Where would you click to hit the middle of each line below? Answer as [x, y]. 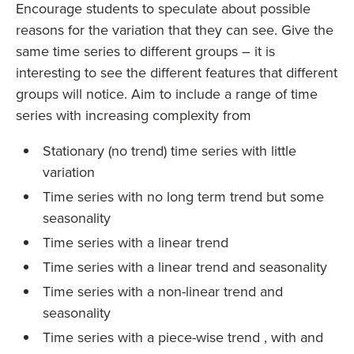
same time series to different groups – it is [145, 51]
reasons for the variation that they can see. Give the [175, 30]
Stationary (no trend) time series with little [170, 151]
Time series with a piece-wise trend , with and [183, 337]
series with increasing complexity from [134, 115]
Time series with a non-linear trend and [163, 291]
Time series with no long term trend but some [184, 196]
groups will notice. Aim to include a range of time [167, 94]
